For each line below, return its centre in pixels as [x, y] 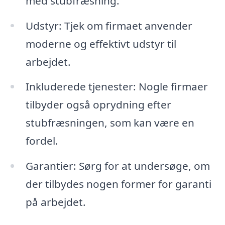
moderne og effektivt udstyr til [101, 43]
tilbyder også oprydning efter [98, 105]
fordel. [42, 141]
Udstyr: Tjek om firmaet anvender [109, 25]
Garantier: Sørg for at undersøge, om [118, 166]
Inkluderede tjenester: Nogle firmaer [117, 87]
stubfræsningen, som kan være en [110, 123]
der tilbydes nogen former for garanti [118, 184]
